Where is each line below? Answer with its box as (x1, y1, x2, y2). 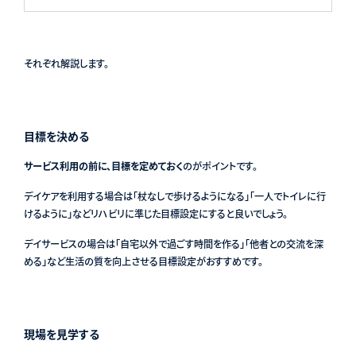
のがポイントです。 (182, 158, 257, 173)
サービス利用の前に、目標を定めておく (23, 158, 183, 173)
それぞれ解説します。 (23, 56, 109, 71)
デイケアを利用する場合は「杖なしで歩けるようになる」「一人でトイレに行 (23, 188, 326, 203)
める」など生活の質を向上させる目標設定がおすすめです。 (23, 253, 263, 269)
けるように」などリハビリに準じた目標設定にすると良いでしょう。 (23, 206, 288, 221)
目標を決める (23, 127, 89, 144)
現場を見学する (23, 325, 99, 342)
